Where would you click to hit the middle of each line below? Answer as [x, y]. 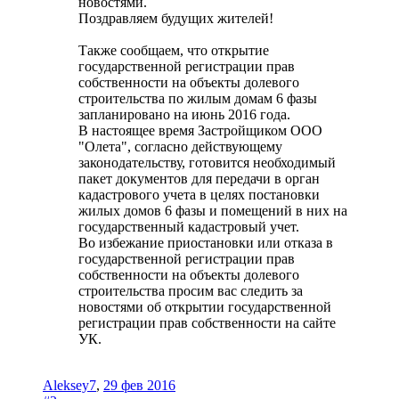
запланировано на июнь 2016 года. [184, 114]
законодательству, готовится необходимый [207, 162]
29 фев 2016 [139, 385]
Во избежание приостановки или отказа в [206, 242]
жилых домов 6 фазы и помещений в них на [213, 210]
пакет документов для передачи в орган [199, 178]
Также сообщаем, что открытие [174, 50]
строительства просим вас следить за [191, 290]
